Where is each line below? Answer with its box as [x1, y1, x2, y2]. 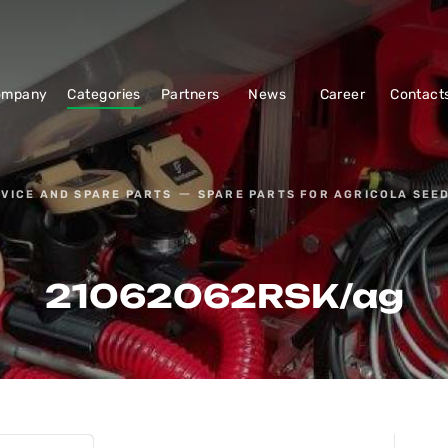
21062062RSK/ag [44, 276, 404, 316]
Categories [67, 86, 141, 103]
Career [319, 86, 366, 103]
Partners [160, 86, 220, 103]
